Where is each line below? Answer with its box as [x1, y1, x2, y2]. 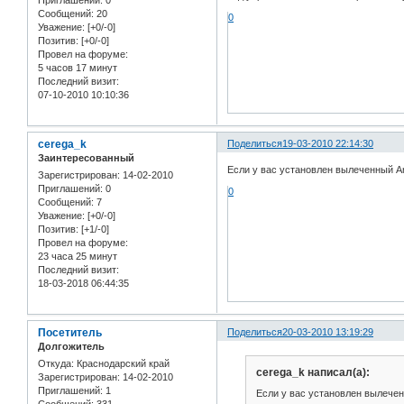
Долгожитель [38, 340, 105, 352]
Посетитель [38, 326, 102, 339]
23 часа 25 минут [38, 250, 117, 262]
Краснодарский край [74, 358, 170, 370]
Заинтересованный [38, 151, 134, 163]
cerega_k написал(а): [255, 365, 370, 379]
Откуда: [38, 358, 74, 370]
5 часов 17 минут [38, 61, 117, 73]
